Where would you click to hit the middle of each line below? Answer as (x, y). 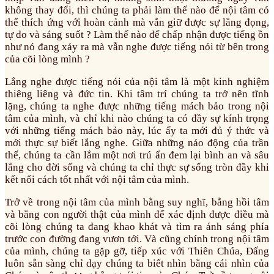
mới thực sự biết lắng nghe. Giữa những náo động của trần (137, 143)
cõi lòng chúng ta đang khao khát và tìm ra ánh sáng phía (137, 227)
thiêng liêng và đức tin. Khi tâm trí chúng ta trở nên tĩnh (137, 94)
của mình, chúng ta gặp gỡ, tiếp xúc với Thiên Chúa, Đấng (137, 251)
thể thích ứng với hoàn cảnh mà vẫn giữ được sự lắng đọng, (137, 23)
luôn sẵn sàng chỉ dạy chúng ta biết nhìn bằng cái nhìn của (137, 264)
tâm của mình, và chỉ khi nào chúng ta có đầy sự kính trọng (137, 119)
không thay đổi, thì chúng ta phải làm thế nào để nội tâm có (137, 10)
